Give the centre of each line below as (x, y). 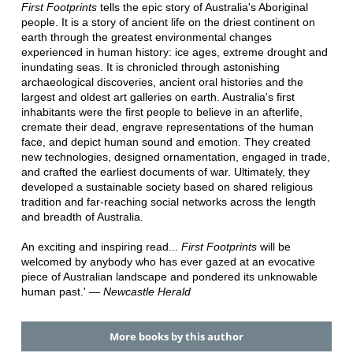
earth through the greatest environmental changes (146, 37)
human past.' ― (62, 291)
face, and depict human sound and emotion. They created (165, 141)
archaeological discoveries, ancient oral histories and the (162, 82)
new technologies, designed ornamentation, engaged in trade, (175, 156)
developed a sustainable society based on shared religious (167, 186)
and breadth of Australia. (82, 216)
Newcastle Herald (147, 291)
